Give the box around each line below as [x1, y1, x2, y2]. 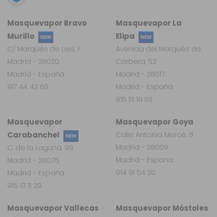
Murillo [7, 31, 34, 42]
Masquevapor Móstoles [116, 203, 208, 214]
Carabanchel [7, 130, 60, 140]
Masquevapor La [116, 18, 182, 29]
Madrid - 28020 [7, 57, 59, 67]
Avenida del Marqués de [116, 44, 201, 54]
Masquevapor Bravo [7, 18, 87, 29]
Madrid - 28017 [116, 69, 165, 79]
